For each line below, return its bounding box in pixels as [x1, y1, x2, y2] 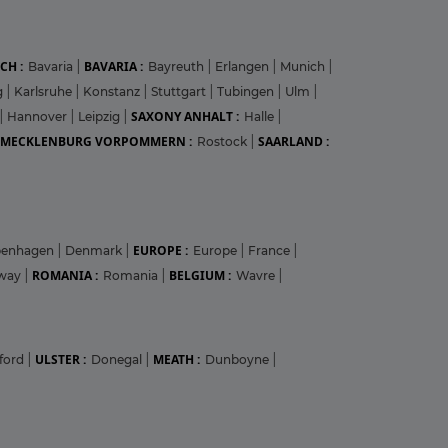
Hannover [7, 108, 70, 124]
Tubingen [217, 83, 277, 99]
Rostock [197, 133, 250, 149]
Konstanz [83, 83, 143, 99]
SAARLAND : [258, 132, 329, 150]
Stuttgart [151, 83, 209, 99]
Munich [280, 58, 328, 74]
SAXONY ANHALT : [131, 107, 239, 125]
